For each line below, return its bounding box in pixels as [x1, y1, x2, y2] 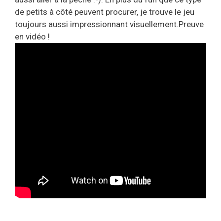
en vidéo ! [15, 32, 50, 42]
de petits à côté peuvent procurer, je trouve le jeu [15, 7, 194, 17]
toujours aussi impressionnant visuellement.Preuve [15, 19, 204, 30]
